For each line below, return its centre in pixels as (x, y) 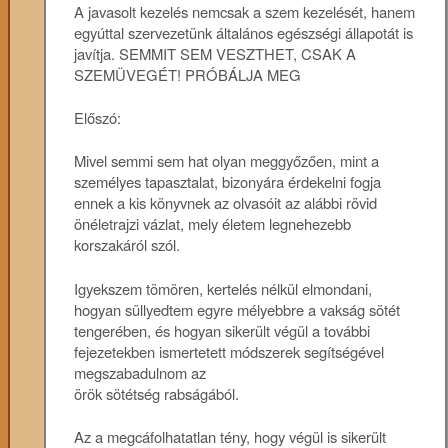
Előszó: (98, 118)
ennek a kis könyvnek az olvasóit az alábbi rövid (226, 203)
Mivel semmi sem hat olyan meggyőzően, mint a (227, 161)
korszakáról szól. (127, 245)
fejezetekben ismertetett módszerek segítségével (229, 351)
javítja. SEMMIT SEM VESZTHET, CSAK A (215, 53)
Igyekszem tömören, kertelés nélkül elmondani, (223, 288)
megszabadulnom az (140, 372)
